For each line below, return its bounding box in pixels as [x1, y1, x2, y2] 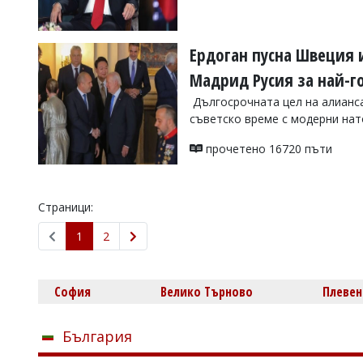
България [62, 327, 132, 346]
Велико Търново [160, 283, 253, 301]
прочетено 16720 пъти [203, 141, 332, 156]
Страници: [38, 199, 93, 215]
